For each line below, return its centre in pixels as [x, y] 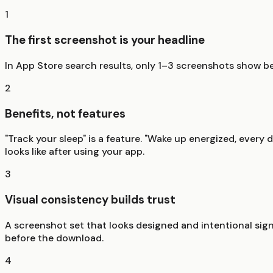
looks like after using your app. [75, 152]
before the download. [54, 238]
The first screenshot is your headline [105, 40]
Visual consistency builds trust [90, 200]
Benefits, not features [65, 113]
